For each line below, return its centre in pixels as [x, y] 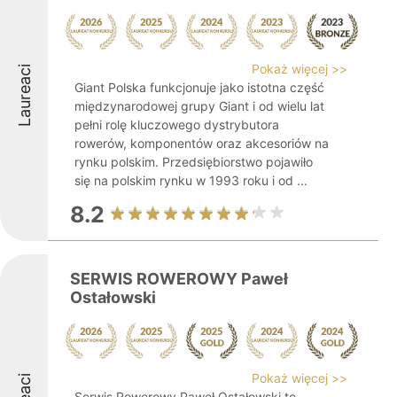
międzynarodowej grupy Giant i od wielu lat [199, 106]
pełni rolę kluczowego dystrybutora [177, 125]
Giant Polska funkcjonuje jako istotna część [199, 87]
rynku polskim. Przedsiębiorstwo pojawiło [194, 162]
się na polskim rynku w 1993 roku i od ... [191, 180]
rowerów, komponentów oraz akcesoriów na [202, 143]
